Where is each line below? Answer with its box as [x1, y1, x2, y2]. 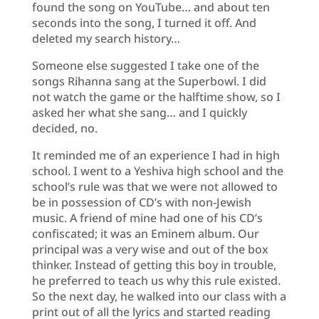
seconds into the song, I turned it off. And [31, 14, 256, 31]
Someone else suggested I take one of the [31, 57, 259, 73]
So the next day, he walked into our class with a [31, 288, 286, 304]
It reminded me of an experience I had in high [31, 147, 280, 163]
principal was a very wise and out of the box [31, 241, 268, 257]
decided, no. [31, 120, 98, 136]
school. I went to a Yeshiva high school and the [31, 162, 283, 179]
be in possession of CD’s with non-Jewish [31, 194, 251, 210]
